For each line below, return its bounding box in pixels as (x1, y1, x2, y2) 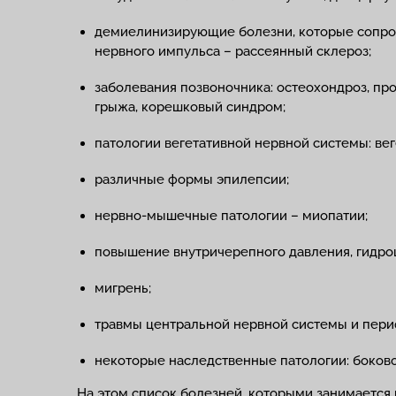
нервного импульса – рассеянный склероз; (95, 43, 371, 59)
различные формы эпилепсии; (95, 171, 289, 187)
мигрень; (95, 280, 151, 296)
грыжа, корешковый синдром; (95, 99, 286, 115)
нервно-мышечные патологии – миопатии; (95, 208, 368, 224)
